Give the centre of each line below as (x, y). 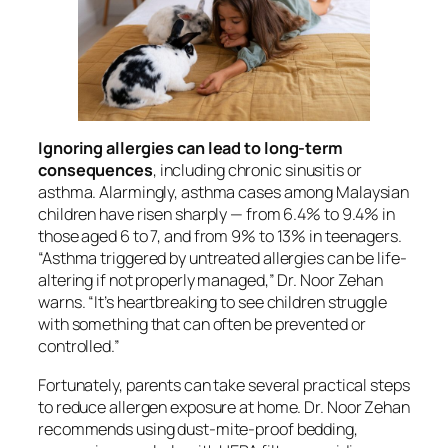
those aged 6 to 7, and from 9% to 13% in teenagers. (220, 236)
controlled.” (79, 346)
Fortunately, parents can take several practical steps (224, 384)
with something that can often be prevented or (202, 324)
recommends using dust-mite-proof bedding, (198, 428)
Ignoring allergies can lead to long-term (190, 148)
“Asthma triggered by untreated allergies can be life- (222, 258)
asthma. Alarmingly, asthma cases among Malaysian (224, 192)
